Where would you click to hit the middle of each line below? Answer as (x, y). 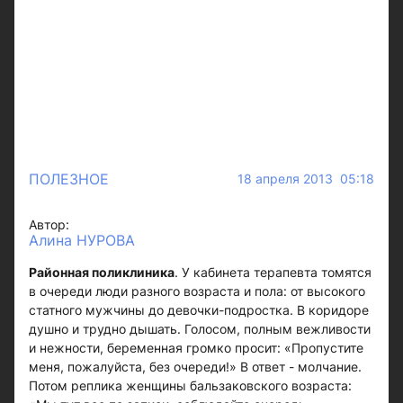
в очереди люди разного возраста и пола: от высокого (197, 291)
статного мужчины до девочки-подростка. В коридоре (199, 309)
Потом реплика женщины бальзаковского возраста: (190, 385)
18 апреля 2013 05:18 (306, 178)
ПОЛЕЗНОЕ (69, 179)
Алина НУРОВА (82, 240)
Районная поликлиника (102, 272)
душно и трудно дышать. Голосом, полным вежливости (200, 328)
